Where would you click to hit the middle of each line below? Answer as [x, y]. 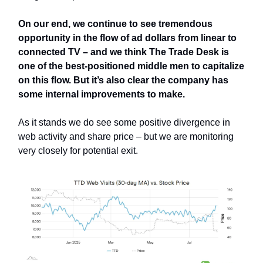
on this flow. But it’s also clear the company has [123, 80]
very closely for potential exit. [79, 150]
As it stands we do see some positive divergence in [124, 122]
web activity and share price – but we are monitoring [126, 136]
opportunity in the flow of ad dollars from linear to [127, 38]
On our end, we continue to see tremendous [115, 23]
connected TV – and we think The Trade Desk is [124, 52]
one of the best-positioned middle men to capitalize [131, 66]
